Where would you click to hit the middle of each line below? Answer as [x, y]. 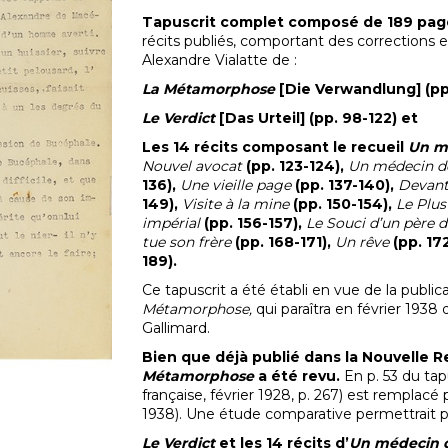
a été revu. [298, 376]
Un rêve [363, 242]
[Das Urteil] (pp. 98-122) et [318, 118]
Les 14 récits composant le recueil [274, 147]
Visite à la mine [237, 204]
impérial [172, 223]
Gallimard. [175, 328]
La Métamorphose [208, 89]
